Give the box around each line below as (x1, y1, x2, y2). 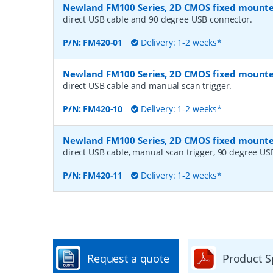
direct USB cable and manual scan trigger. (63, 80, 232, 91)
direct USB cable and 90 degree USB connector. (63, 13, 252, 25)
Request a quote (87, 251, 169, 266)
